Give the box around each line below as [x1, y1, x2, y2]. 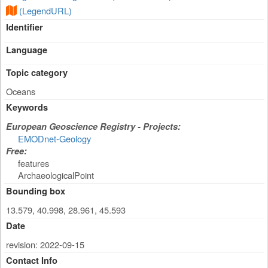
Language [6, 44, 47, 57]
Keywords [6, 101, 48, 114]
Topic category [6, 66, 68, 80]
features [18, 157, 49, 170]
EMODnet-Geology [18, 132, 91, 145]
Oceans [6, 85, 35, 98]
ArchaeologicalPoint [18, 169, 94, 182]
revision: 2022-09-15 [6, 238, 84, 251]
